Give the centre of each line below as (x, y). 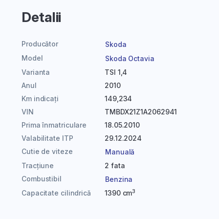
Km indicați (40, 99)
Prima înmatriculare (54, 125)
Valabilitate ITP (47, 138)
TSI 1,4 (116, 72)
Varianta (36, 72)
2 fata (115, 165)
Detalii (42, 17)
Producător (40, 44)
